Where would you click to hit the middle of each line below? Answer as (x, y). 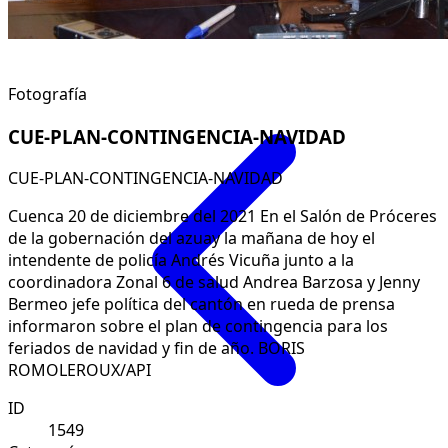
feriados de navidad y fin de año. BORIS (156, 348)
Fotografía (47, 94)
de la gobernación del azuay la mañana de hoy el (191, 238)
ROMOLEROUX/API (79, 370)
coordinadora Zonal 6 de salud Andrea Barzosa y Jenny (214, 282)
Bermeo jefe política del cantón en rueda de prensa (201, 304)
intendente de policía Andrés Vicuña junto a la (181, 260)
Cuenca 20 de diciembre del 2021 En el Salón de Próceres (222, 216)
